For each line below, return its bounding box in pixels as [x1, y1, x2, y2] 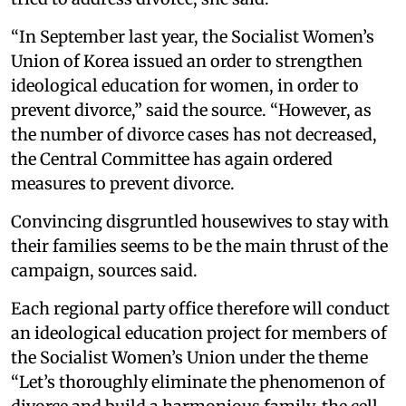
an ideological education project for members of [11, 322, 387, 343]
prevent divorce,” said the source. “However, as [11, 99, 372, 121]
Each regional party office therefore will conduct [11, 297, 390, 319]
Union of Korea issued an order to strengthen [11, 50, 362, 72]
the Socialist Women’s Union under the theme [11, 346, 368, 368]
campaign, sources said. [11, 259, 198, 281]
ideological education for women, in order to [11, 74, 359, 96]
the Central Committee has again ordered [11, 148, 333, 169]
